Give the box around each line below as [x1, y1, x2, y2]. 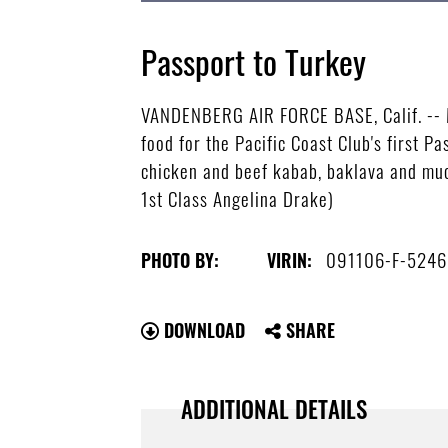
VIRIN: [267, 246, 313, 273]
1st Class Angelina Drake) [141, 184, 335, 213]
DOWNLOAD [159, 316, 246, 343]
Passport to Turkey [141, 37, 367, 87]
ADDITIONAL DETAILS [181, 391, 368, 426]
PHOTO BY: [141, 246, 220, 273]
